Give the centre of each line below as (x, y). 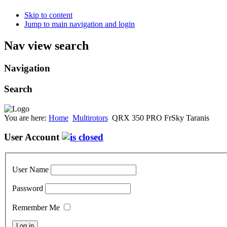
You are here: (26, 118)
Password (28, 188)
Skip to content (48, 15)
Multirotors (90, 118)
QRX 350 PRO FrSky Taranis (161, 118)
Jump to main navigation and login (80, 24)
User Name (30, 169)
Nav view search (46, 46)
